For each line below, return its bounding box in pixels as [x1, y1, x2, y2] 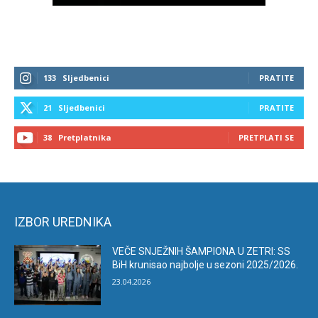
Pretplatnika [58, 131, 111, 143]
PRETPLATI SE [238, 131, 294, 143]
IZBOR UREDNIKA [14, 214, 111, 229]
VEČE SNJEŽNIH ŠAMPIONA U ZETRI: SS [112, 245, 291, 257]
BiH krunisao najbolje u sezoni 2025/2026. [112, 258, 299, 270]
